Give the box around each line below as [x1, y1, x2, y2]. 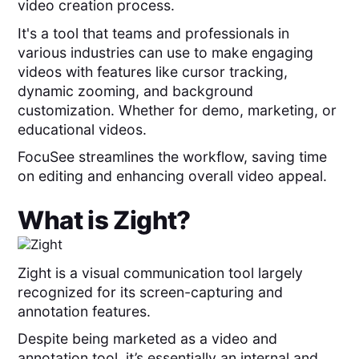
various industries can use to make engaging [18, 43, 314, 61]
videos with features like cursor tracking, [18, 63, 288, 80]
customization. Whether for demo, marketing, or [18, 101, 337, 119]
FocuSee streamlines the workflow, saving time [18, 148, 328, 166]
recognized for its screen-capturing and [18, 283, 284, 301]
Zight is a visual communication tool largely [18, 264, 304, 281]
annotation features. [18, 302, 151, 320]
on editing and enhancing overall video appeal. [18, 167, 328, 185]
